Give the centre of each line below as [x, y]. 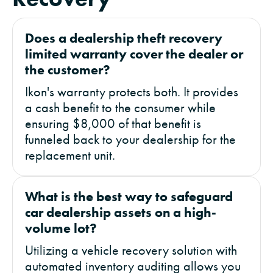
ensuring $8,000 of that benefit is [113, 124]
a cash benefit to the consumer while [120, 108]
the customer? [68, 70]
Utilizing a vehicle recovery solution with [131, 250]
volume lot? [61, 229]
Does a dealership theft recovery [124, 38]
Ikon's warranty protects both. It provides [132, 92]
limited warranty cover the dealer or [134, 54]
